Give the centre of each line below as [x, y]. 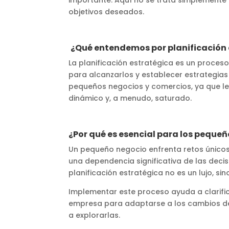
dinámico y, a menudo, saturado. [130, 98]
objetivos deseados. [107, 12]
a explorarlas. [95, 215]
